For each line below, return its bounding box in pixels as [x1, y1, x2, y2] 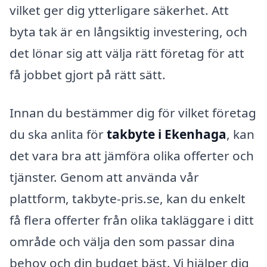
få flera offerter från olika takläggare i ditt [10, 211, 254, 228]
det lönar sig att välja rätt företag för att [10, 45, 244, 61]
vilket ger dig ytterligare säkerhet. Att [10, 2, 229, 18]
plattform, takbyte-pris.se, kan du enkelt [10, 190, 246, 207]
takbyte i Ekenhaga [107, 125, 226, 142]
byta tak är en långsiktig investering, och [10, 23, 247, 40]
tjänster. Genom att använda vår [10, 168, 199, 185]
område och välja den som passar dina [10, 232, 235, 250]
